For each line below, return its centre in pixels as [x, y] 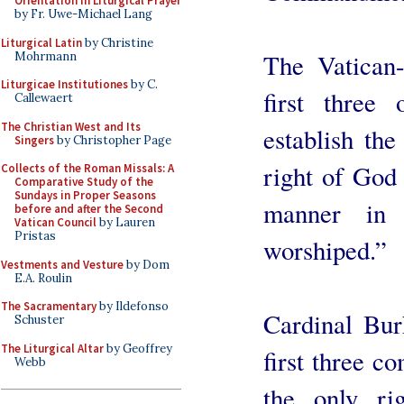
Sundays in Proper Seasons [85, 195]
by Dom [147, 264]
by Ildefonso [133, 306]
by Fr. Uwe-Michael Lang [83, 14]
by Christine [118, 42]
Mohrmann [46, 56]
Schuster [39, 320]
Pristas [35, 236]
